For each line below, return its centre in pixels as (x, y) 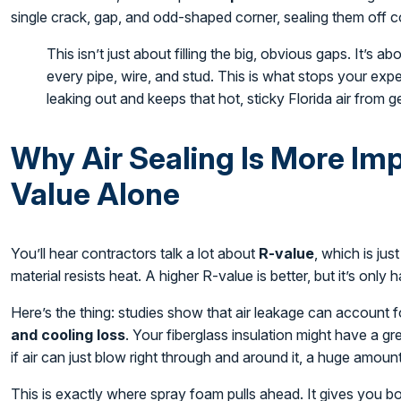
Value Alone (96, 193)
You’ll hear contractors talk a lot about (135, 253)
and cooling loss (68, 334)
